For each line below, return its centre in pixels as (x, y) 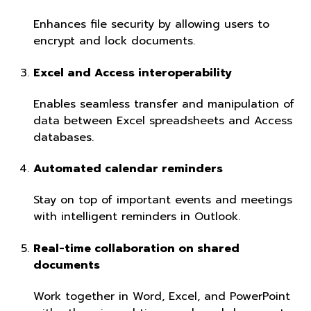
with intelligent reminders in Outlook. (137, 217)
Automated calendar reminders (128, 169)
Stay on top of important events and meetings (163, 200)
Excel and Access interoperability (133, 73)
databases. (64, 137)
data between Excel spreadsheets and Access (163, 120)
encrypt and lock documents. (114, 41)
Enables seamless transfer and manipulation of (164, 104)
